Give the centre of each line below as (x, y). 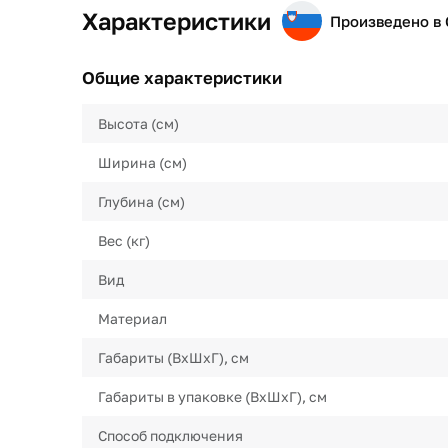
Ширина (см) (142, 162)
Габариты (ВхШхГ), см (173, 357)
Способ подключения (170, 435)
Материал (132, 318)
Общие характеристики (182, 77)
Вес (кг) (124, 240)
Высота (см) (138, 123)
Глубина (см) (141, 201)
